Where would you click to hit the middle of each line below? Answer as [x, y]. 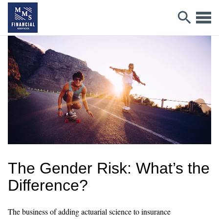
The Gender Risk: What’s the [109, 168]
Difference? [48, 185]
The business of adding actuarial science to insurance [89, 211]
